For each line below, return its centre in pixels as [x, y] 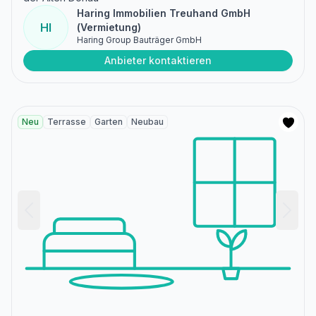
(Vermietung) [109, 28]
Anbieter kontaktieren [158, 61]
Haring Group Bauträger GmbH [139, 40]
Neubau [147, 122]
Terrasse [67, 122]
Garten [109, 122]
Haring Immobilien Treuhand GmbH [164, 13]
